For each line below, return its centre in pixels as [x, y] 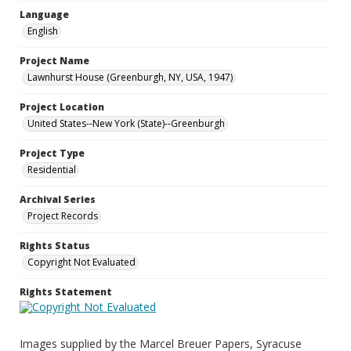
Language [44, 14]
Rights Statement [66, 292]
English [43, 31]
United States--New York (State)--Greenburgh [126, 123]
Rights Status [55, 246]
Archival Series [58, 199]
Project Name [54, 61]
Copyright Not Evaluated [81, 262]
